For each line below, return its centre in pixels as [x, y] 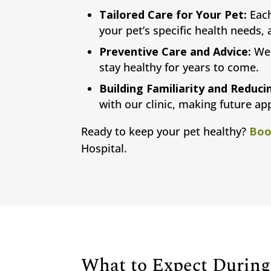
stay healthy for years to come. [179, 67]
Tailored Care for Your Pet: [173, 14]
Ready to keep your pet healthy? [165, 131]
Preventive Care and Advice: [175, 51]
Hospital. [104, 148]
